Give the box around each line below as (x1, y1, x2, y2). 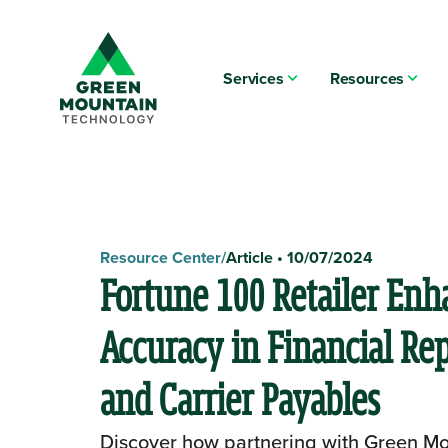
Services (223, 66, 284, 90)
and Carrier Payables (100, 375, 388, 424)
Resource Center (100, 245, 221, 269)
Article (226, 245, 273, 269)
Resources (329, 66, 405, 90)
